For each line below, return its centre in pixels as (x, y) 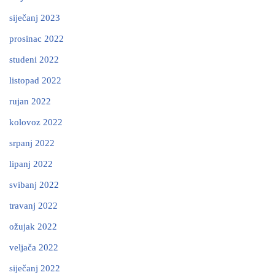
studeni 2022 (34, 60)
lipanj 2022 (31, 164)
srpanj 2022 (32, 143)
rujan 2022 (30, 102)
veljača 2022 (34, 248)
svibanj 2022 (34, 185)
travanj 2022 (33, 206)
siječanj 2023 (35, 18)
